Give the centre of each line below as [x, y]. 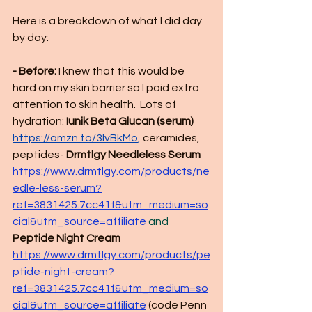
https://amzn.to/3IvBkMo [75, 138]
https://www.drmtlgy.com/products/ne [111, 171]
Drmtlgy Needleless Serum [133, 155]
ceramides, [171, 138]
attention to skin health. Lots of [95, 104]
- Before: [34, 71]
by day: [31, 38]
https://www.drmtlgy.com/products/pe [111, 255]
